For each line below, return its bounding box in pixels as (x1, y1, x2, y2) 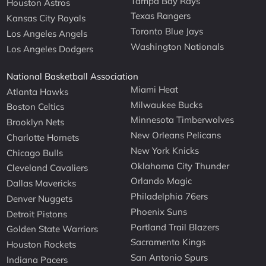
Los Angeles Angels (7, 27, 88, 39)
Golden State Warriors (7, 223, 99, 235)
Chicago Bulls (7, 147, 64, 159)
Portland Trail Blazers (131, 221, 220, 233)
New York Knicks (131, 144, 199, 156)
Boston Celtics (7, 101, 65, 113)
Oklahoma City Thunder (131, 160, 230, 172)
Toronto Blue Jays (131, 26, 204, 37)
